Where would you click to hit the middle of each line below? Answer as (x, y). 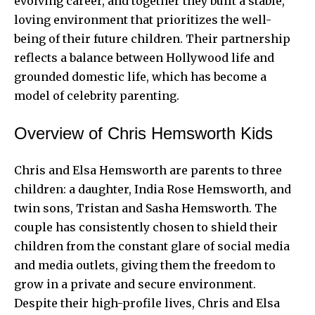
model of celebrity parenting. (97, 95)
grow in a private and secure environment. (135, 284)
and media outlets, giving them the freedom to (145, 265)
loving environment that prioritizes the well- (143, 19)
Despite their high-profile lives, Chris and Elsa (147, 303)
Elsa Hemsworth (120, 170)
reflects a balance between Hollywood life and (144, 57)
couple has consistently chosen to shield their (146, 227)
